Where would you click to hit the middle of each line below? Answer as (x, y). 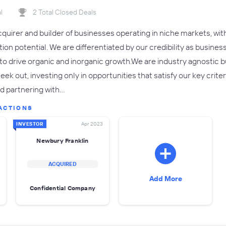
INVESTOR (30, 124)
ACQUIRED (63, 164)
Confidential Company (63, 188)
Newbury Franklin (63, 140)
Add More (165, 179)
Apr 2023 (92, 124)
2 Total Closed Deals (65, 12)
